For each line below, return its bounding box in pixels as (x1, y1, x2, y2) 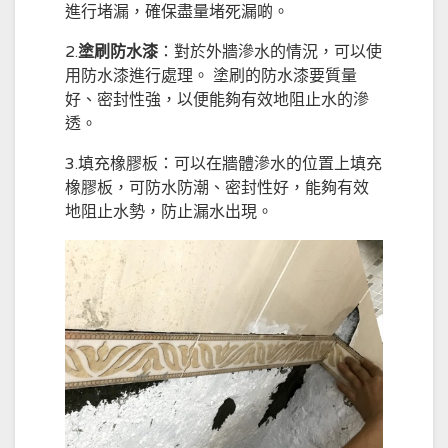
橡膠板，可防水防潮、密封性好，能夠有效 (65, 178, 369, 198)
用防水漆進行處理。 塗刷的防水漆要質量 (65, 66, 357, 86)
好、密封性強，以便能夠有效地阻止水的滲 (65, 90, 369, 110)
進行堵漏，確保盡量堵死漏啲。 (65, 2, 289, 22)
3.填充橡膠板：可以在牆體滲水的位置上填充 (65, 154, 382, 174)
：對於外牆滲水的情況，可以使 (158, 42, 382, 62)
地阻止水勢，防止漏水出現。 (65, 202, 273, 222)
